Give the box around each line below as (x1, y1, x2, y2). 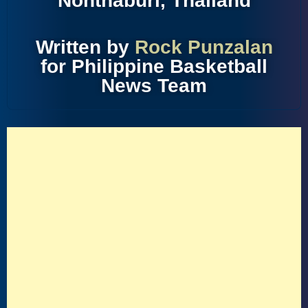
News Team (101, 75, 207, 96)
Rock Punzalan (134, 36, 273, 58)
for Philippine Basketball (41, 56, 267, 77)
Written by (35, 36, 135, 58)
